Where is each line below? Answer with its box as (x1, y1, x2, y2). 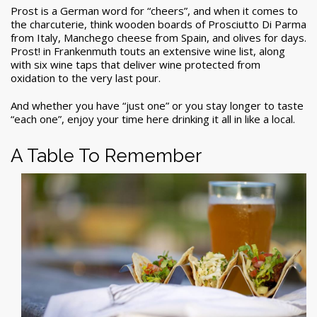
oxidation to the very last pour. (11, 71, 161, 86)
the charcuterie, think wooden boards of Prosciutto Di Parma (11, 17, 306, 32)
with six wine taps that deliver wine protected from (11, 57, 260, 72)
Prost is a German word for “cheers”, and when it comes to (11, 4, 298, 18)
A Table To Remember (11, 145, 202, 167)
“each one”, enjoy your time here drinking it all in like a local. (11, 112, 295, 127)
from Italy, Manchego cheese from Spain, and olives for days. (11, 30, 306, 45)
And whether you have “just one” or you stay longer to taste (11, 98, 304, 113)
